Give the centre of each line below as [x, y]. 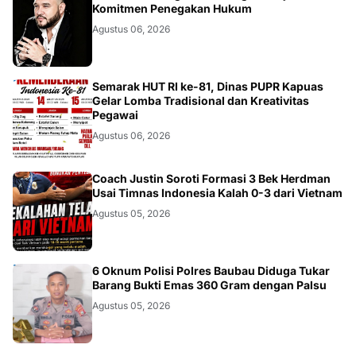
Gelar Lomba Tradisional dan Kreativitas [201, 100]
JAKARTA [17, 194]
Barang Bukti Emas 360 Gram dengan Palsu [209, 284]
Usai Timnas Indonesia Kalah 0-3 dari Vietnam [217, 192]
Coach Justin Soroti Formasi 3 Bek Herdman [211, 178]
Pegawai [115, 114]
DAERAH [17, 99]
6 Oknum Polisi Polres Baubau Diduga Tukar [211, 270]
